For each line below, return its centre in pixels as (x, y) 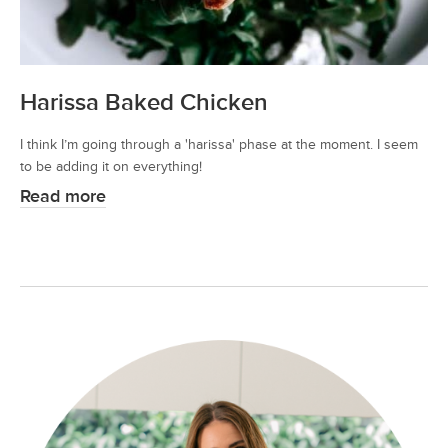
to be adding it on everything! (111, 166)
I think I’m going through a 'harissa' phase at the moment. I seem (219, 144)
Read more (63, 196)
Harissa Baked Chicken (144, 102)
